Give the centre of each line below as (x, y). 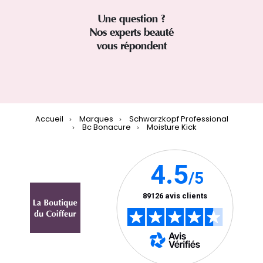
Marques (96, 119)
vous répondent (131, 46)
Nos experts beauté (131, 33)
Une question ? (131, 19)
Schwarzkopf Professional (178, 119)
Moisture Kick (172, 127)
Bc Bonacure (107, 127)
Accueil (49, 119)
